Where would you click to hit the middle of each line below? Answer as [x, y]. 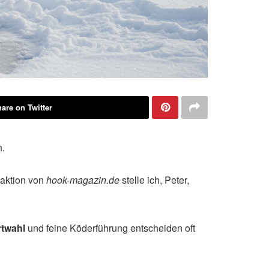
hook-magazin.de [83, 180]
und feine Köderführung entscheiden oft [110, 228]
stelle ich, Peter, [154, 180]
